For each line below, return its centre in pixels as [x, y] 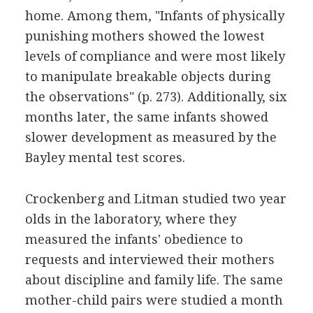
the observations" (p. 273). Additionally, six [155, 96]
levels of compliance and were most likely [155, 56]
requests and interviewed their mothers [150, 259]
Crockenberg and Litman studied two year [155, 198]
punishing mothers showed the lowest [145, 36]
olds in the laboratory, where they [130, 219]
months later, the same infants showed [146, 117]
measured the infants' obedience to [134, 239]
